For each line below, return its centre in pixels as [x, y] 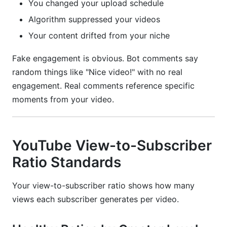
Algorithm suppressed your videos [94, 19]
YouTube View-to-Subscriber [112, 145]
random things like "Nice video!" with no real [97, 72]
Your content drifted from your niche [99, 35]
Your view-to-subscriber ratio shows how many [103, 185]
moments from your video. [63, 99]
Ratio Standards [67, 162]
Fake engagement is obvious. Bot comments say [105, 58]
